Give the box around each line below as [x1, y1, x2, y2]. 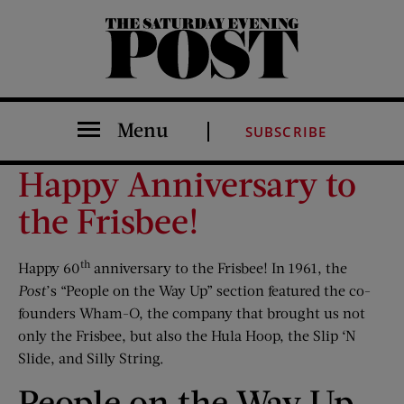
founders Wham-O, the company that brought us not [18, 304, 365, 321]
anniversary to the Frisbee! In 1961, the [90, 259, 347, 276]
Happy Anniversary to [18, 162, 356, 204]
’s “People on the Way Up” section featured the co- [46, 281, 371, 298]
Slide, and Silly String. [18, 349, 164, 366]
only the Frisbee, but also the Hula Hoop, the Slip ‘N [18, 326, 356, 344]
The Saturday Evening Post [104, 69, 133, 87]
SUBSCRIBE [244, 123, 327, 141]
